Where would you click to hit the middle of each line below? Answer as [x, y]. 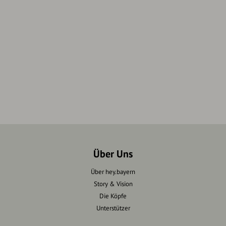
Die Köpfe [113, 196]
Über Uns [113, 154]
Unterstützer [113, 208]
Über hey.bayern [113, 172]
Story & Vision [113, 184]
